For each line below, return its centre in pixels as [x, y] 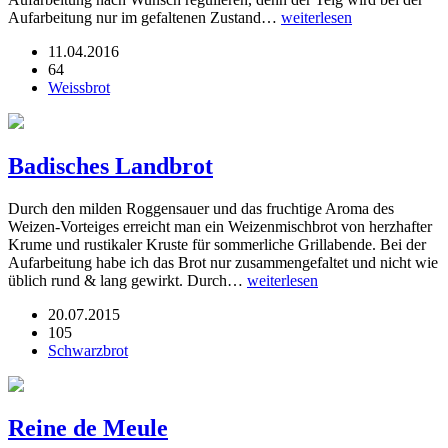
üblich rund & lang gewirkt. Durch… [127, 280]
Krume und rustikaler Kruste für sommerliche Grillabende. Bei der [217, 244]
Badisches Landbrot [110, 165]
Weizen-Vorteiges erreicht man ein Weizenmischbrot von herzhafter [220, 226]
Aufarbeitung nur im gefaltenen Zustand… [144, 17]
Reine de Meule [88, 428]
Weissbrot [79, 87]
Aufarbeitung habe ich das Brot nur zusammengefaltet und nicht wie [223, 262]
